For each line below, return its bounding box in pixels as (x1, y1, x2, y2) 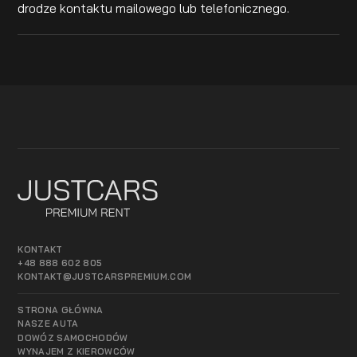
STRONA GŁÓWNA (18, 304, 104, 316)
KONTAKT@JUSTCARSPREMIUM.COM (18, 271, 192, 283)
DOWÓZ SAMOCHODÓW (18, 331, 128, 343)
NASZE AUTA (18, 318, 79, 330)
